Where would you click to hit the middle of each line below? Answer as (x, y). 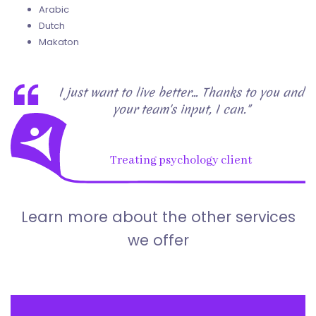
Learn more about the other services (158, 217)
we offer (158, 241)
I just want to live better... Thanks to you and (181, 92)
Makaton (59, 42)
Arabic (54, 10)
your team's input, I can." (181, 109)
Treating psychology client (181, 160)
